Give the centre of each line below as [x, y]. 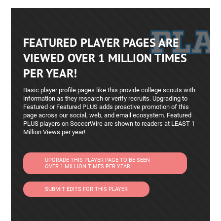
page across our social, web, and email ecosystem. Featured [108, 115]
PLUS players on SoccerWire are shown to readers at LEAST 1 [109, 124]
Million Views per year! [55, 132]
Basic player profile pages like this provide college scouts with [110, 90]
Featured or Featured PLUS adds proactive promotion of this [106, 107]
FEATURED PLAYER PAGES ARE [101, 43]
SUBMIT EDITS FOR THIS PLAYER [87, 189]
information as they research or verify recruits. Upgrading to [106, 98]
